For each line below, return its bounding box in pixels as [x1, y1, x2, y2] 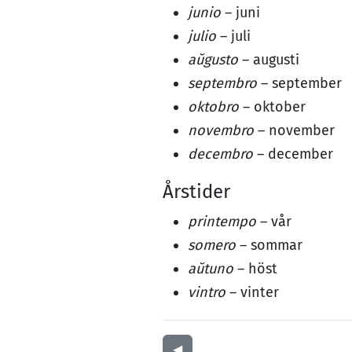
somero [188, 236, 236, 254]
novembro [188, 122, 254, 139]
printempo [188, 213, 256, 230]
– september [257, 75, 342, 92]
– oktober [239, 98, 306, 115]
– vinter [225, 284, 279, 301]
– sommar [236, 236, 302, 254]
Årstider [163, 181, 230, 203]
